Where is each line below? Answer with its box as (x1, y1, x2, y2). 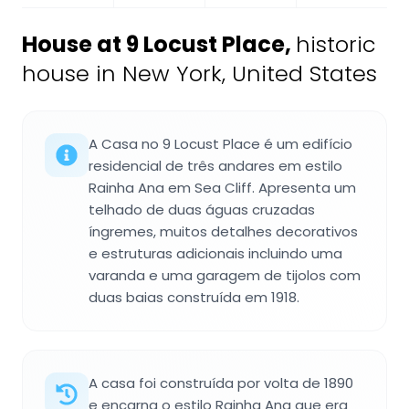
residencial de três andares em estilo (89, 155, 342, 175)
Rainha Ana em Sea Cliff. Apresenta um (89, 177, 356, 197)
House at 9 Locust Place (22, 28, 285, 59)
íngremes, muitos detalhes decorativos (89, 221, 358, 241)
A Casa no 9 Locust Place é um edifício (89, 133, 352, 153)
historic (296, 28, 376, 59)
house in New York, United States (22, 58, 377, 89)
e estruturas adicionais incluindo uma (89, 243, 342, 263)
